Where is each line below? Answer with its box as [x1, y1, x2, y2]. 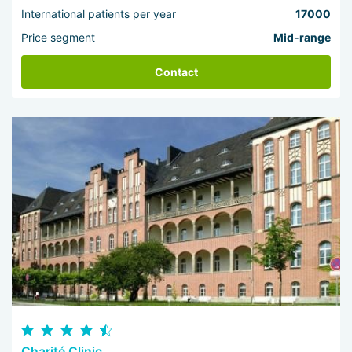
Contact [154, 65, 198, 79]
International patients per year [21, 7, 177, 21]
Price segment [21, 31, 96, 45]
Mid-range [273, 31, 331, 45]
